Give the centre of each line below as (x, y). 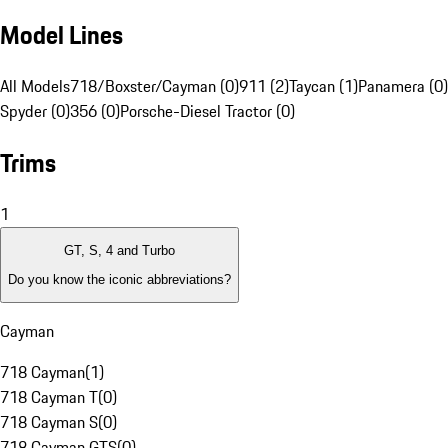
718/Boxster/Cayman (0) (154, 86)
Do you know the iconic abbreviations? (119, 279)
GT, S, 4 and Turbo (119, 251)
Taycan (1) (323, 86)
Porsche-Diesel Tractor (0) (207, 111)
